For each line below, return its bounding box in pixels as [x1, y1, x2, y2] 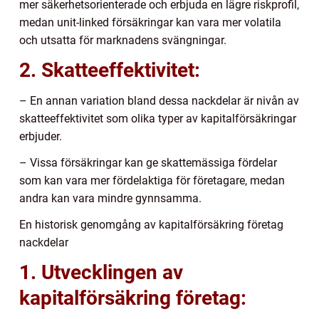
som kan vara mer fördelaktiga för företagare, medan [19, 173, 285, 187]
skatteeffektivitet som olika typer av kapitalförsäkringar [19, 111, 296, 125]
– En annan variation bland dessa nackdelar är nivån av [19, 93, 299, 108]
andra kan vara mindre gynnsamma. [19, 191, 202, 205]
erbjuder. [19, 129, 62, 143]
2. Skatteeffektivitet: [19, 58, 200, 82]
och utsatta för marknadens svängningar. [19, 33, 226, 47]
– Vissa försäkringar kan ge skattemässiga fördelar [19, 155, 277, 169]
